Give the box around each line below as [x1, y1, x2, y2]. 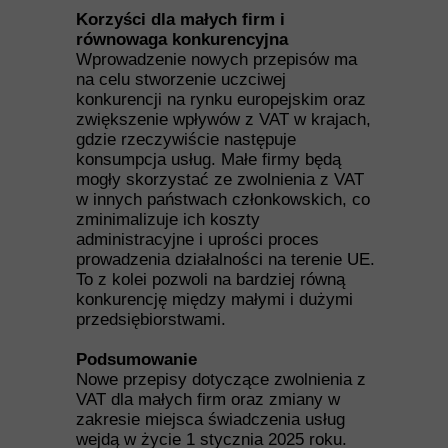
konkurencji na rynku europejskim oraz [76, 90, 366, 109]
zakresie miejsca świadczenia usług [76, 410, 345, 429]
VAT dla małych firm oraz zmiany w [76, 390, 340, 409]
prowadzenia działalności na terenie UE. [76, 250, 375, 269]
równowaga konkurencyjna [76, 30, 288, 49]
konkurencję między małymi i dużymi [76, 290, 353, 309]
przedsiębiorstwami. [76, 310, 226, 329]
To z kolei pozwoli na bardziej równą [76, 270, 345, 289]
